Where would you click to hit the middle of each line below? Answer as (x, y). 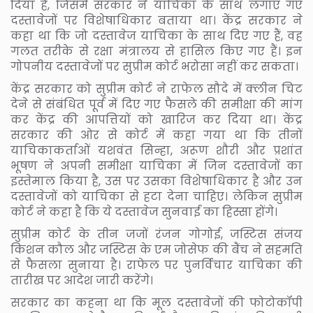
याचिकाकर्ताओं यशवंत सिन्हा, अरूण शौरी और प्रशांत (156, 151)
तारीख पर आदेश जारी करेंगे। (82, 281)
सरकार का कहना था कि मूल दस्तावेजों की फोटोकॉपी (156, 303)
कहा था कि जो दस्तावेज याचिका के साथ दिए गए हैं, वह (156, 36)
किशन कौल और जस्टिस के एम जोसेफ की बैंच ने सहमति (156, 250)
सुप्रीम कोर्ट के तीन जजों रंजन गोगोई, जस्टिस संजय (156, 235)
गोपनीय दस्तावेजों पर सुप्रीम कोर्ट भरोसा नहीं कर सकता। (154, 67)
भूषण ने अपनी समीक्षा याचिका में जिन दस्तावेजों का (156, 166)
